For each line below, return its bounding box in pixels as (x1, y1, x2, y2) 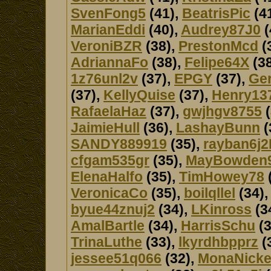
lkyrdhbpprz (178, 234, 258, 250)
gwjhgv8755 (183, 103, 262, 119)
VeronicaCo (71, 185, 148, 201)
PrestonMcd (178, 38, 258, 54)
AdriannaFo (71, 54, 148, 70)
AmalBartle (71, 218, 145, 233)
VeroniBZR (71, 38, 142, 54)
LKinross (191, 201, 252, 217)
